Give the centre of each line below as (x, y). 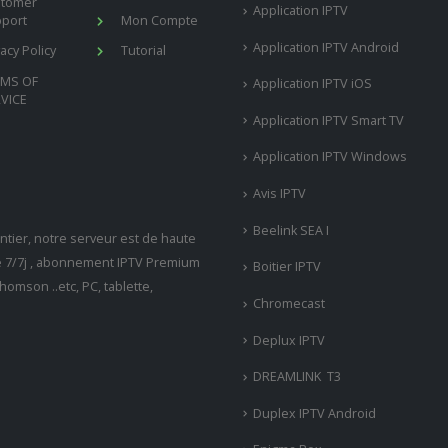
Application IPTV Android (326, 47)
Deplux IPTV (289, 340)
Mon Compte (159, 20)
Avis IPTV (279, 193)
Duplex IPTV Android (314, 413)
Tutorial (143, 51)
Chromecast (289, 303)
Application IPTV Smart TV (328, 120)
